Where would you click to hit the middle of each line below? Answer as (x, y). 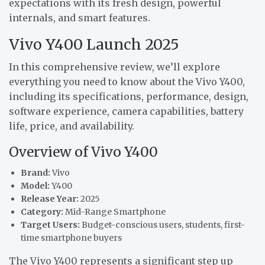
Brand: (35, 172)
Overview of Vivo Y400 (83, 151)
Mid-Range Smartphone (114, 211)
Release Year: (50, 198)
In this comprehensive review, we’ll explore (114, 67)
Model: (35, 185)
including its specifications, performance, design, (129, 96)
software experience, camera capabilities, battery (126, 111)
